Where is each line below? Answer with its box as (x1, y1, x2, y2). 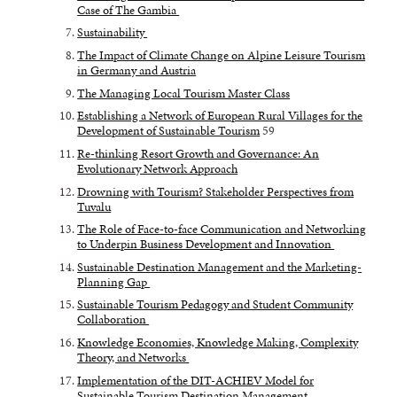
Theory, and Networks (77, 348, 190, 367)
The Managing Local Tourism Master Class (77, 83, 291, 102)
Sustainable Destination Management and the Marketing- (77, 257, 362, 276)
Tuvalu (77, 197, 112, 215)
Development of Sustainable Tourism (77, 121, 261, 140)
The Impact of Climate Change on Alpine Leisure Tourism (77, 46, 366, 65)
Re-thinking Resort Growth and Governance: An (77, 144, 320, 162)
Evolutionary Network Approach (77, 159, 238, 177)
